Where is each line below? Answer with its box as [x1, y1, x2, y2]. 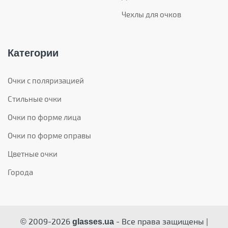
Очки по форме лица [8, 112, 81, 122]
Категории [8, 47, 59, 59]
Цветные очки [8, 149, 58, 158]
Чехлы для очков [122, 9, 181, 19]
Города [8, 167, 33, 177]
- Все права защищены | [113, 216, 208, 226]
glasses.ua [70, 217, 114, 226]
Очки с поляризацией [8, 75, 84, 85]
